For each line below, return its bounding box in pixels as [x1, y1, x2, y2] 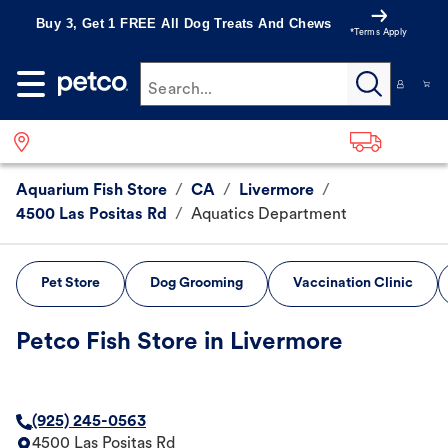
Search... [148, 82, 213, 98]
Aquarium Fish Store [16, 183, 167, 200]
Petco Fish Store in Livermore [16, 331, 343, 356]
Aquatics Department [191, 207, 347, 224]
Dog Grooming [150, 276, 243, 292]
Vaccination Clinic [293, 276, 413, 292]
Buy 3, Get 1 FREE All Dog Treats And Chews [36, 16, 332, 31]
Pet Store [41, 276, 100, 292]
